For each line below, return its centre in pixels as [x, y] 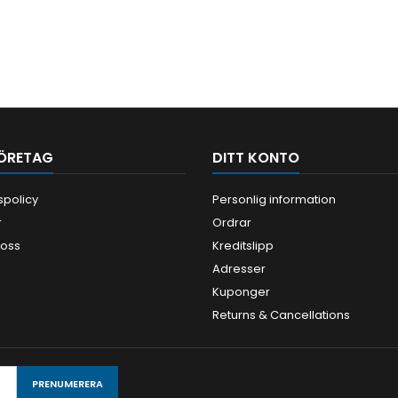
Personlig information [274, 199]
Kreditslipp [243, 245]
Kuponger [241, 291]
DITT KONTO [256, 157]
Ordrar [232, 222]
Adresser [239, 268]
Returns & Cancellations [281, 314]
